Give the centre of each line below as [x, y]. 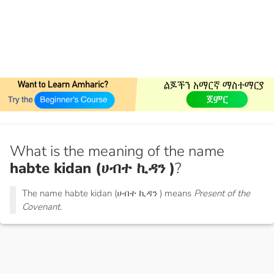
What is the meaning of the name [117, 151]
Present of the [222, 194]
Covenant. [42, 207]
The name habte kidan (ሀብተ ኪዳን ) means [108, 194]
